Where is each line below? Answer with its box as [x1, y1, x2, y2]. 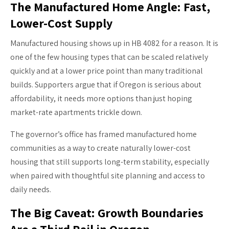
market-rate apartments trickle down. [10, 106, 142, 118]
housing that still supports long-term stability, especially [10, 156, 209, 167]
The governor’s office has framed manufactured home [10, 128, 197, 140]
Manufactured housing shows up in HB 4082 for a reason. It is [10, 37, 218, 49]
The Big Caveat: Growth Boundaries [10, 204, 203, 221]
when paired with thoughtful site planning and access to [10, 170, 205, 181]
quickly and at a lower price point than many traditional [10, 65, 203, 76]
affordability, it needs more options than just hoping [10, 93, 192, 104]
